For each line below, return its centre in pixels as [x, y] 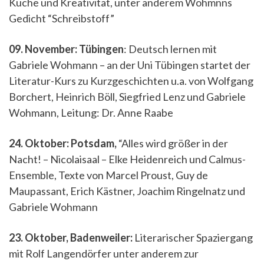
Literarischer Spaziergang [194, 237]
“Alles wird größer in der [173, 143]
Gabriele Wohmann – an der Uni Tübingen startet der [130, 65]
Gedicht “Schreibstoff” [62, 18]
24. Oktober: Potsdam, [64, 143]
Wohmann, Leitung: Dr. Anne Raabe [91, 113]
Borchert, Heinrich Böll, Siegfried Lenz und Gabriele [127, 97]
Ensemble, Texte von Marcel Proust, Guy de [108, 175]
